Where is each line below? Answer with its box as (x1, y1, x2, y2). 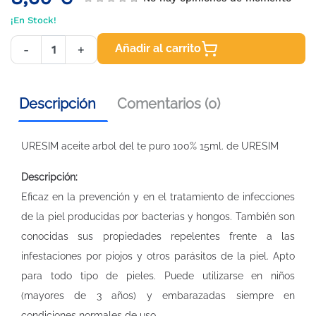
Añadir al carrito (115, 42, 201, 55)
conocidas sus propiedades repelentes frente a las (21, 231, 295, 242)
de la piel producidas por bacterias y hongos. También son (21, 211, 295, 222)
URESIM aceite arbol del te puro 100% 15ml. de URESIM (21, 140, 279, 152)
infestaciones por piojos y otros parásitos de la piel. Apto (21, 250, 295, 262)
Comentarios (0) (117, 95, 220, 112)
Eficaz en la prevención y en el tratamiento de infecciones (21, 191, 295, 202)
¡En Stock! (11, 15, 56, 25)
